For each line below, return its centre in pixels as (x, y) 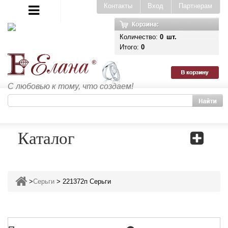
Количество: (140, 37)
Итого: (130, 47)
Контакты (118, 6)
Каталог (46, 137)
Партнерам (195, 6)
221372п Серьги (87, 181)
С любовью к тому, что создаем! (70, 87)
